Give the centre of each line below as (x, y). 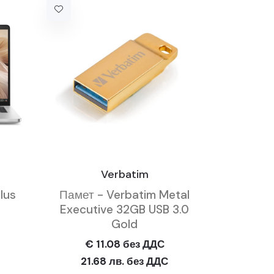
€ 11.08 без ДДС (124, 244)
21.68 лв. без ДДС (124, 261)
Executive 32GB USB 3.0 (124, 209)
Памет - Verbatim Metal (124, 195)
